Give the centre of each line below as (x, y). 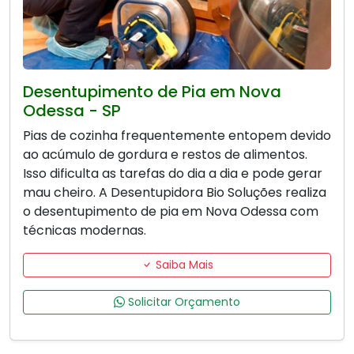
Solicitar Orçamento (183, 302)
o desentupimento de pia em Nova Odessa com (171, 212)
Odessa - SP (72, 111)
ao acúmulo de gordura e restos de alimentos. (165, 155)
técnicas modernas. (85, 231)
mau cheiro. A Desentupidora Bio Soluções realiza (175, 193)
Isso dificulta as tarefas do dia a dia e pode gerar (173, 174)
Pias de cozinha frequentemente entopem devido (177, 136)
